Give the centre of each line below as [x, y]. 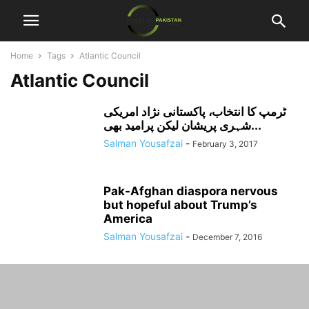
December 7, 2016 [227, 237]
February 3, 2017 [225, 144]
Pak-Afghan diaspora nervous [191, 191]
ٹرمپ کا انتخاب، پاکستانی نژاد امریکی [195, 112]
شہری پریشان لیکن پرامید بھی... [256, 126]
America [128, 219]
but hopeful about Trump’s [180, 205]
